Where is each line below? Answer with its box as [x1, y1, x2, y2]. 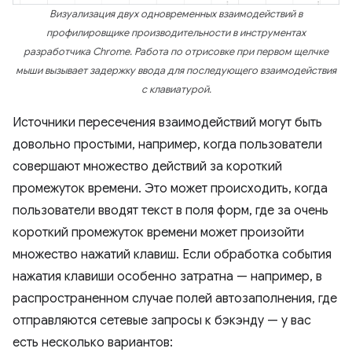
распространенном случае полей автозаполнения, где [13, 291, 337, 307]
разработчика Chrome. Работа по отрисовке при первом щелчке [24, 46, 328, 59]
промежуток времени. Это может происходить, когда [13, 181, 328, 197]
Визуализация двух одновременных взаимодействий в [49, 8, 302, 21]
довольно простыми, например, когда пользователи [13, 137, 322, 153]
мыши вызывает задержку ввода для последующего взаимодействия [16, 64, 336, 78]
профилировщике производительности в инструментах [46, 27, 306, 40]
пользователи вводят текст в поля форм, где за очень [13, 203, 328, 219]
